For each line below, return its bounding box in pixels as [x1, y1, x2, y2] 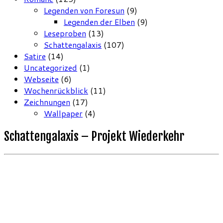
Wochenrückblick [24, 85, 88, 97]
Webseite [24, 73, 59, 85]
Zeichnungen [24, 96, 70, 108]
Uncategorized [24, 62, 77, 74]
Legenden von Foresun [44, 4, 124, 16]
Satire [24, 50, 46, 62]
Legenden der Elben [64, 16, 135, 28]
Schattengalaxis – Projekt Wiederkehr [4, 129, 184, 144]
